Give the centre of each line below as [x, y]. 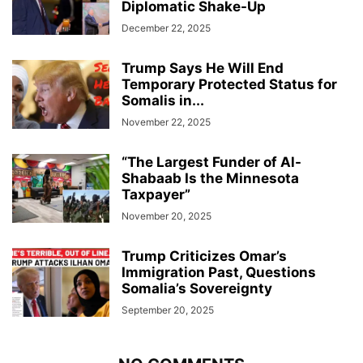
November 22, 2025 [166, 122]
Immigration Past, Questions [219, 273]
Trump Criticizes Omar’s [204, 256]
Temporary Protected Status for [229, 85]
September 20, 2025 [168, 310]
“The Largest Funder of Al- [211, 162]
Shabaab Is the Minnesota [210, 179]
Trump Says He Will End [203, 68]
